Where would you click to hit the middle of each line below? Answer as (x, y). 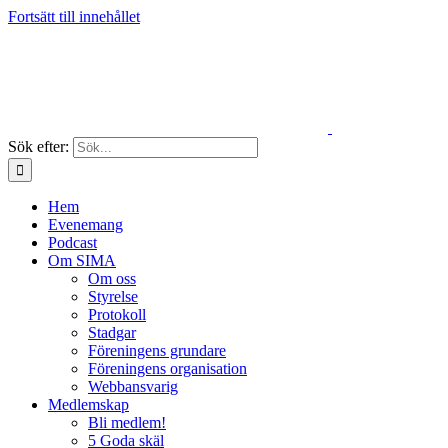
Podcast (72, 242)
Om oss (112, 278)
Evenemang (85, 224)
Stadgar (112, 332)
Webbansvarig (133, 386)
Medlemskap (88, 404)
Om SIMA (82, 260)
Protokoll (117, 314)
